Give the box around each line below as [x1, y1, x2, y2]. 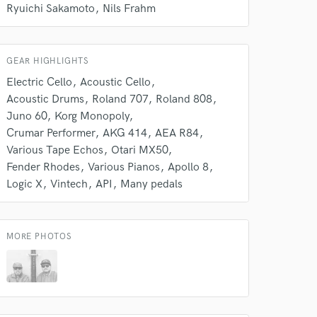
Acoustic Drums [6, 93, 84, 106]
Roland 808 [156, 93, 212, 106]
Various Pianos [88, 161, 160, 174]
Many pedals [120, 178, 183, 191]
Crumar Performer [6, 127, 95, 140]
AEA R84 [155, 127, 199, 140]
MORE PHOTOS [6, 231, 72, 242]
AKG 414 [103, 127, 147, 140]
